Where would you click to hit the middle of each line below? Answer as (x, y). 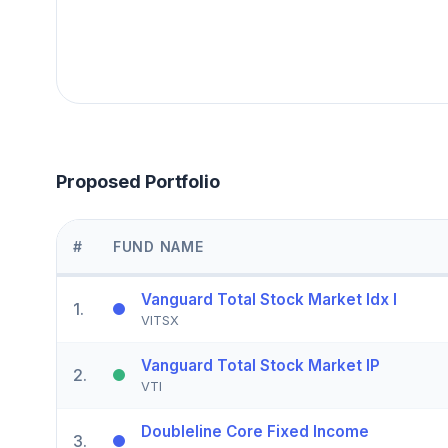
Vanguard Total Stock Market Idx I (269, 299)
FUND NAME (158, 246)
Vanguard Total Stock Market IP (260, 365)
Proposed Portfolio (138, 181)
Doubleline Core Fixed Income (255, 431)
